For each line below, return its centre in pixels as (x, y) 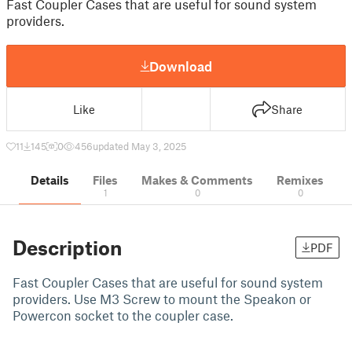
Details (50, 180)
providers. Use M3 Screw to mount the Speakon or (162, 299)
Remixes (300, 180)
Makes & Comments (197, 180)
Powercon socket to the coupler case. (123, 315)
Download (181, 66)
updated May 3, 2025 (139, 146)
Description (67, 247)
